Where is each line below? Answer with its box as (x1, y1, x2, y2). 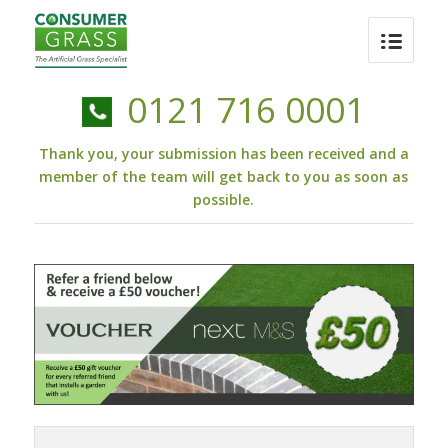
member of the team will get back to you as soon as (39, 166, 409, 186)
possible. (193, 189, 255, 209)
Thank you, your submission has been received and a (38, 143, 409, 163)
